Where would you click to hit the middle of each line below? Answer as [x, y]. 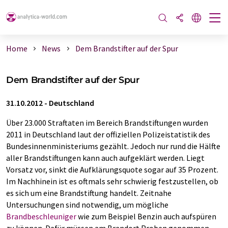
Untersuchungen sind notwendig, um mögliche [87, 205]
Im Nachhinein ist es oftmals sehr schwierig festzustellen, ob [112, 181]
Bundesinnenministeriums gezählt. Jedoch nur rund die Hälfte [113, 146]
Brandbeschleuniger [41, 216]
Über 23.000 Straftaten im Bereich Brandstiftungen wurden [107, 123]
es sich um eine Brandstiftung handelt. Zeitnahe [89, 193]
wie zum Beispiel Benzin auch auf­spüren [146, 216]
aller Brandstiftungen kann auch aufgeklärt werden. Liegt [105, 158]
